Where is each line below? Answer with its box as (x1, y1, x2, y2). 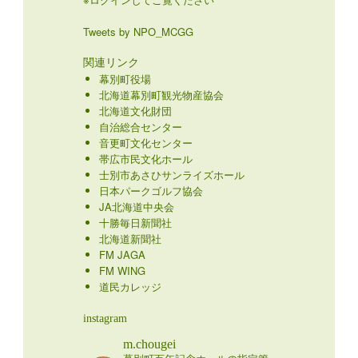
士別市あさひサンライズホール (98, 167, 245, 183)
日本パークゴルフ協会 (98, 183, 203, 199)
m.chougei (123, 336, 176, 351)
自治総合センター (98, 119, 182, 135)
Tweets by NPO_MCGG (83, 23, 193, 39)
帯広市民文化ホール (98, 151, 193, 167)
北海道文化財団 (98, 103, 172, 119)
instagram (83, 312, 127, 324)
